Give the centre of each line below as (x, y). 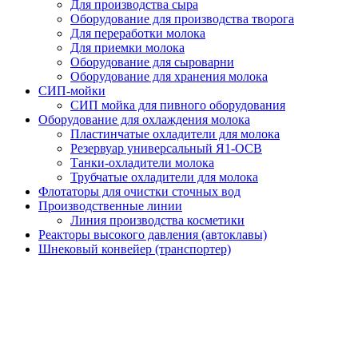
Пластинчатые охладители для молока (175, 133)
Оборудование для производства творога (182, 18)
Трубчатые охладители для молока (164, 177)
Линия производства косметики (157, 220)
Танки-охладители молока (142, 162)
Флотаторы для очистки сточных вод (139, 191)
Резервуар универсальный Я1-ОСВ (166, 148)
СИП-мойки (72, 90)
